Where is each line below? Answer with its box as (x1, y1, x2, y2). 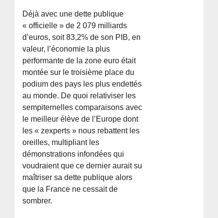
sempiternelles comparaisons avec (22, 103, 143, 111)
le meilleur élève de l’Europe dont (22, 114, 139, 123)
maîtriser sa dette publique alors (22, 173, 133, 182)
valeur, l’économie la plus (22, 44, 110, 53)
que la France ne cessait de (22, 184, 118, 193)
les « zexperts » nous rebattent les (22, 126, 140, 135)
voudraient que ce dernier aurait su (22, 161, 143, 170)
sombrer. (22, 196, 53, 205)
